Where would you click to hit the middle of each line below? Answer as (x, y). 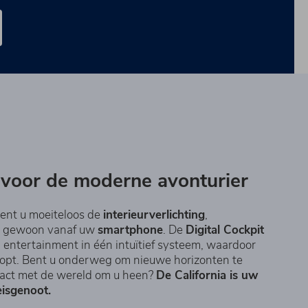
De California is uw (207, 275)
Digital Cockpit (225, 230)
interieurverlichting (154, 214)
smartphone (130, 230)
